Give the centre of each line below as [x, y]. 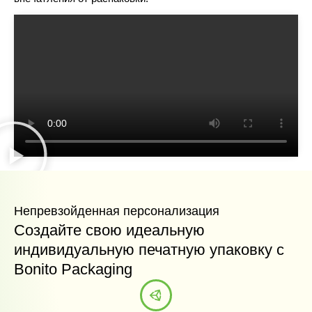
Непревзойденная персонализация [117, 211]
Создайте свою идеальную [109, 230]
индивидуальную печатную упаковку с [149, 249]
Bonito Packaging [73, 269]
